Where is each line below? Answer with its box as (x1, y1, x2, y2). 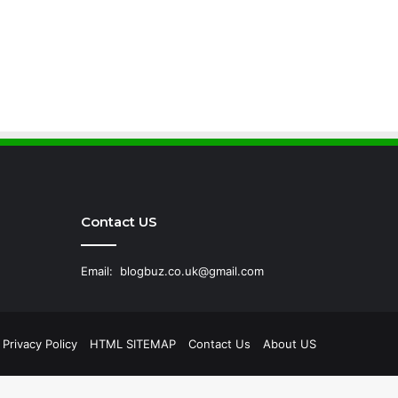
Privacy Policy (3, 337, 77, 352)
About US (263, 337, 316, 352)
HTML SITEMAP (90, 337, 176, 352)
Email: (81, 264, 120, 279)
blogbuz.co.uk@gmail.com (120, 264, 264, 279)
